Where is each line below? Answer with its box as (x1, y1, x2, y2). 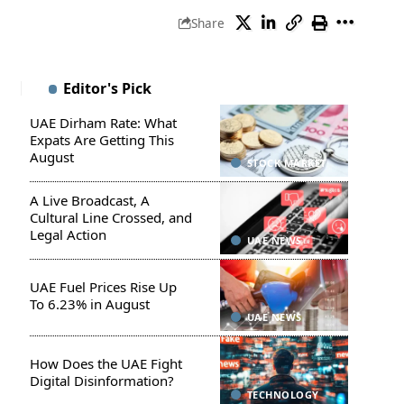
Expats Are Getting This (29, 131, 174, 150)
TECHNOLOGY (246, 388, 319, 402)
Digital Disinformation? (29, 372, 174, 390)
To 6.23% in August (29, 294, 150, 313)
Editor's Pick (63, 78, 152, 99)
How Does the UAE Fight (29, 354, 182, 373)
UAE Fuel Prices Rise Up (29, 277, 177, 296)
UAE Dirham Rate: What (29, 114, 177, 133)
